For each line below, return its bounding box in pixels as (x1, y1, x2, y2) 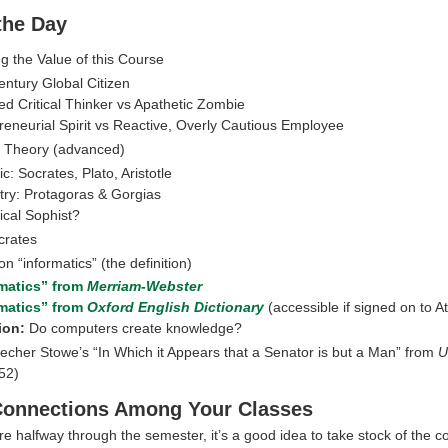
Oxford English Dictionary (87, 299, 265, 316)
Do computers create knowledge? (25, 320, 243, 337)
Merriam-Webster (87, 278, 203, 295)
